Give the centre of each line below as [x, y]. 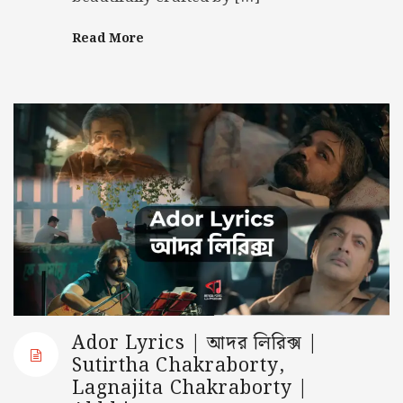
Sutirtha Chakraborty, [179, 366]
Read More [108, 39]
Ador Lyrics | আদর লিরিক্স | [196, 343]
